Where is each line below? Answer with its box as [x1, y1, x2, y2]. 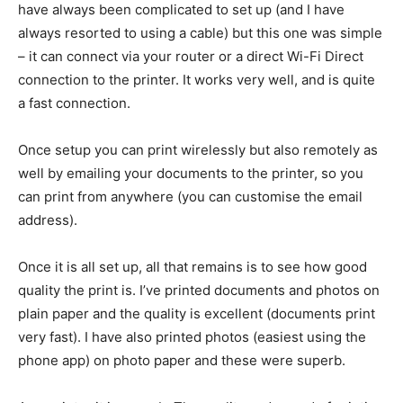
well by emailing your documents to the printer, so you [18, 165, 363, 183]
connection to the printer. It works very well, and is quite [18, 71, 375, 89]
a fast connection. [18, 94, 130, 112]
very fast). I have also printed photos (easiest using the [18, 328, 366, 346]
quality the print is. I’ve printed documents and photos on [18, 282, 380, 300]
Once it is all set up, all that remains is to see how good [18, 258, 367, 276]
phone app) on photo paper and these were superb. [18, 352, 345, 370]
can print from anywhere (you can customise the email [18, 188, 363, 206]
